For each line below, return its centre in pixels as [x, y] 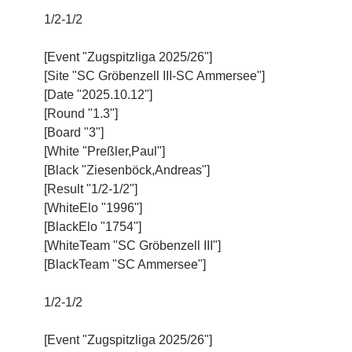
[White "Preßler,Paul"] [104, 151]
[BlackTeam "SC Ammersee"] [125, 264]
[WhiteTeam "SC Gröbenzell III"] [132, 245]
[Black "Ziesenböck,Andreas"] [127, 170]
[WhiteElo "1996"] [93, 207]
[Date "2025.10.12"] [98, 94]
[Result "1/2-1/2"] [91, 189]
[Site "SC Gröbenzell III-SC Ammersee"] [154, 75]
